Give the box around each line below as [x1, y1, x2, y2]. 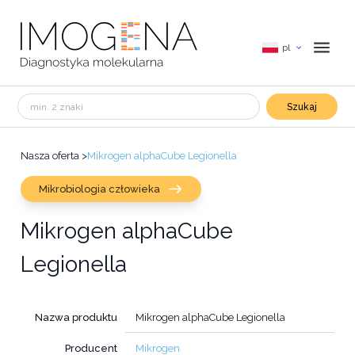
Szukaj [287, 101, 317, 113]
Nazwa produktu [35, 311, 118, 323]
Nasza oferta [21, 149, 79, 162]
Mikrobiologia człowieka [38, 182, 160, 195]
